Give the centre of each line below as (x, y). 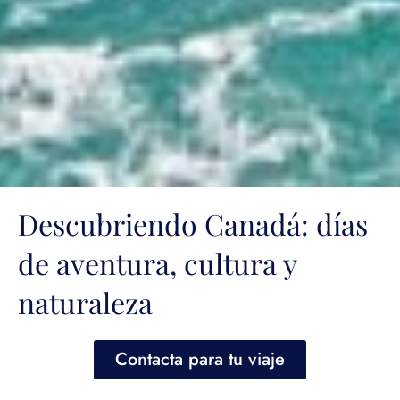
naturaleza (85, 303)
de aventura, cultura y (157, 263)
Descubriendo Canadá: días (193, 224)
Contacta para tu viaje (200, 360)
